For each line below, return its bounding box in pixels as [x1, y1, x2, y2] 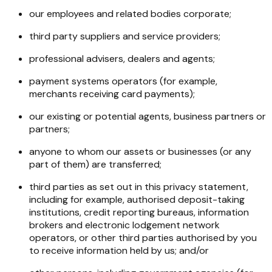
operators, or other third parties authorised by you [29, 231, 257, 245]
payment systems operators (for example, [29, 75, 217, 88]
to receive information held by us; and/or [29, 244, 209, 257]
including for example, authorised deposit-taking [29, 193, 245, 206]
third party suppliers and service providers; [29, 30, 220, 43]
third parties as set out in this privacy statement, [29, 180, 248, 194]
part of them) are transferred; [29, 158, 161, 171]
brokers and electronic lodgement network [29, 219, 220, 232]
